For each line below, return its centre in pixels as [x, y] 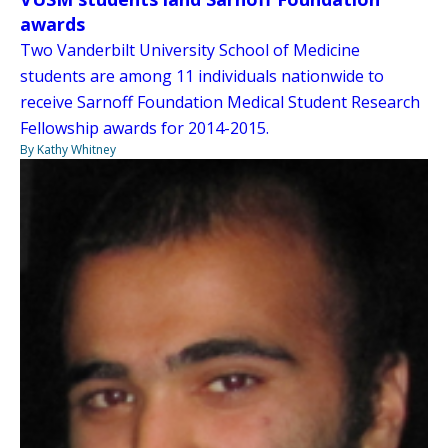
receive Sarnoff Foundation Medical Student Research [220, 102]
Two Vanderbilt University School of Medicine [190, 50]
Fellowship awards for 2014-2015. [144, 128]
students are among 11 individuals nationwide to [202, 76]
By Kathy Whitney [68, 150]
